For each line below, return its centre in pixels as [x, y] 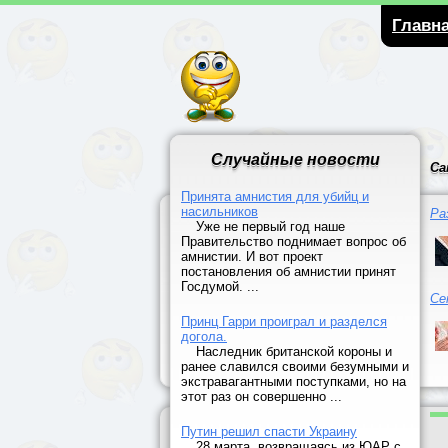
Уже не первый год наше [270, 226]
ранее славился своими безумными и [295, 366]
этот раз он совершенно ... [261, 396]
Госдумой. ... [220, 286]
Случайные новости [295, 159]
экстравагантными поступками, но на [293, 381]
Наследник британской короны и [294, 351]
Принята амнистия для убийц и [275, 196]
